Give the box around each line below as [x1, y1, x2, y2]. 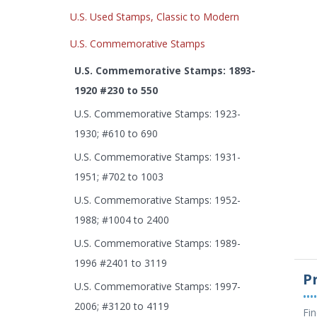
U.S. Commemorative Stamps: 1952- [74, 193, 241, 207]
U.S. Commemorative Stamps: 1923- [74, 107, 241, 120]
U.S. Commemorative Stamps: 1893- [74, 64, 255, 77]
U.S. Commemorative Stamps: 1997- [74, 279, 241, 293]
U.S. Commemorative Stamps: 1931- [74, 150, 241, 163]
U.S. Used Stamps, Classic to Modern [70, 10, 239, 23]
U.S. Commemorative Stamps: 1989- [74, 236, 241, 250]
